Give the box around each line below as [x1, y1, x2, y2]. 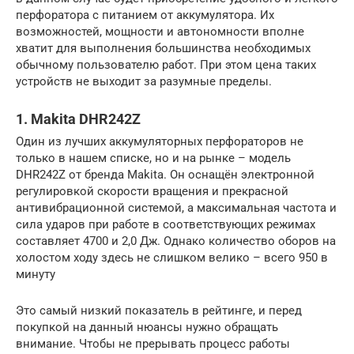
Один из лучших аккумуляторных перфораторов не [16, 134, 303, 149]
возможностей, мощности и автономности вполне [16, 24, 304, 40]
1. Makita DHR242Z [16, 111, 141, 128]
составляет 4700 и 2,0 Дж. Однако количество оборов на [16, 234, 336, 249]
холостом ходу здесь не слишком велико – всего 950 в [16, 250, 328, 265]
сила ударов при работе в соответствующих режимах [16, 217, 315, 232]
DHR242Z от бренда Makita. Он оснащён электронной [16, 168, 314, 183]
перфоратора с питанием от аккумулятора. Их [16, 8, 274, 23]
